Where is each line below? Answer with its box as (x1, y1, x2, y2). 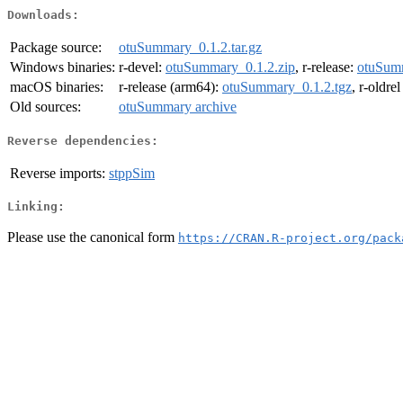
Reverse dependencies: (7, 133, 158, 148)
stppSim (109, 165, 155, 181)
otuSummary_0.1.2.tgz (222, 79, 352, 95)
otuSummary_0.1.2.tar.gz (119, 40, 262, 56)
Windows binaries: (10, 59, 115, 76)
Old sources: (10, 99, 81, 115)
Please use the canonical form (7, 228, 178, 245)
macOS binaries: (10, 79, 103, 95)
